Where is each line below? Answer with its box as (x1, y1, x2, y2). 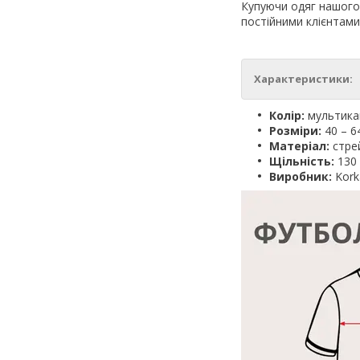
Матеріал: (269, 137, 333, 153)
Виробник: (269, 168, 335, 184)
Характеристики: (254, 71, 353, 86)
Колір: (269, 107, 305, 123)
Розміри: (269, 122, 321, 138)
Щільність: (269, 153, 334, 169)
